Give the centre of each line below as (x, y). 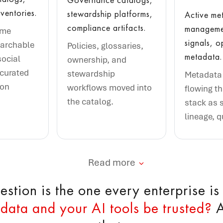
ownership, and (97, 60)
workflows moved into (110, 88)
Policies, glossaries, (106, 46)
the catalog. (91, 102)
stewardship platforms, (110, 14)
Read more (111, 163)
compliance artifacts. (107, 28)
